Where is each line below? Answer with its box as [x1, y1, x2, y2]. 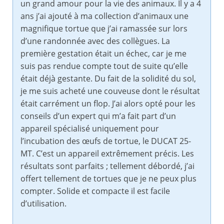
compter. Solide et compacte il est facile [20, 185, 170, 197]
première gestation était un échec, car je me [20, 48, 186, 59]
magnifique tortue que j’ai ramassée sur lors [20, 23, 187, 34]
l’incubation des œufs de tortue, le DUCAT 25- [20, 135, 191, 147]
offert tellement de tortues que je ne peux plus [20, 173, 196, 184]
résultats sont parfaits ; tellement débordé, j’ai [20, 160, 194, 172]
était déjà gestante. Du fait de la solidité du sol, [20, 73, 196, 84]
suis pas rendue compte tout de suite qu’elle [20, 60, 188, 72]
